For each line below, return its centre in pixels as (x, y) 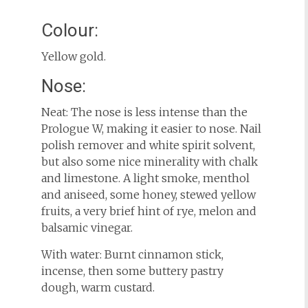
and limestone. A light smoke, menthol (145, 178)
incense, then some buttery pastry (132, 271)
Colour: (69, 30)
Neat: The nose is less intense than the (144, 112)
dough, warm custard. (98, 287)
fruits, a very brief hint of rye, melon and (148, 211)
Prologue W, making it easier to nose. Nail (151, 129)
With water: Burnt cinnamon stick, (132, 254)
